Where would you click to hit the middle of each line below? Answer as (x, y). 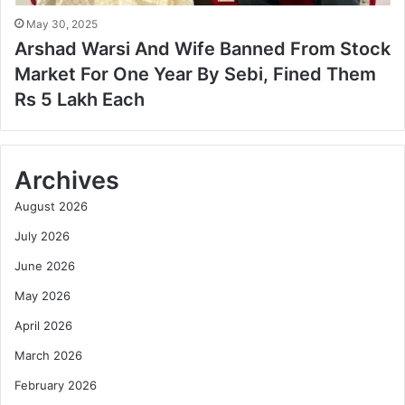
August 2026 (51, 207)
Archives (67, 181)
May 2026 (42, 296)
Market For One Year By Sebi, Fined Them (195, 75)
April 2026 (43, 326)
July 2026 (42, 236)
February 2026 (56, 386)
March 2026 (48, 356)
